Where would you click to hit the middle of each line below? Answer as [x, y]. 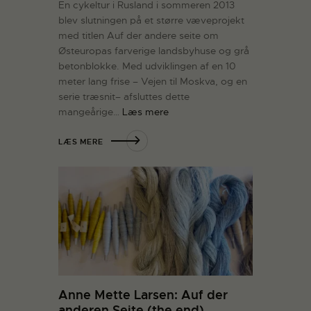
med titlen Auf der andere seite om [138, 36]
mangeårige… [90, 112]
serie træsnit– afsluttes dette [124, 97]
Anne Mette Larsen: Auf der [143, 295]
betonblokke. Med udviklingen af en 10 [147, 66]
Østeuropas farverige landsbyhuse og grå [154, 51]
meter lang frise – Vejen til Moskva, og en [153, 82]
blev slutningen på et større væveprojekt [151, 20]
